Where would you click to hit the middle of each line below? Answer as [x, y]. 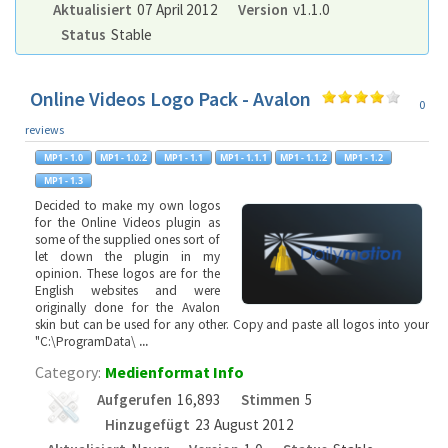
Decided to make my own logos [127, 205]
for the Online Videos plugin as [127, 222]
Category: [68, 372]
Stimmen [271, 399]
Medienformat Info [174, 372]
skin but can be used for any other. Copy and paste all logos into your [232, 324]
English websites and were [127, 290]
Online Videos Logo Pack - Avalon [170, 98]
